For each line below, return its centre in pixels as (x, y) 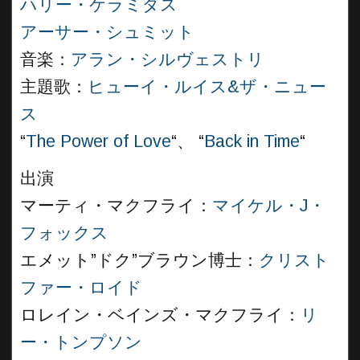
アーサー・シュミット (107, 32)
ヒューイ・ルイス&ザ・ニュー (207, 87)
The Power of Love (98, 141)
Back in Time (252, 141)
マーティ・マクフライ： (116, 206)
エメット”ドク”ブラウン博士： (139, 260)
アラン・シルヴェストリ (168, 59)
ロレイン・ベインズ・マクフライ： (160, 315)
